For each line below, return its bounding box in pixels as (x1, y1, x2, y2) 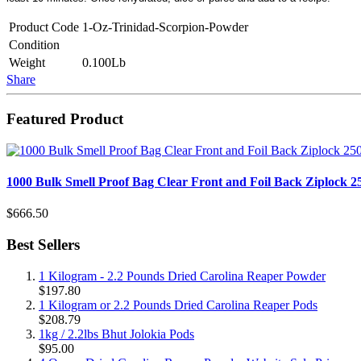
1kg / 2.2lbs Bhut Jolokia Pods (39, 326, 194, 341)
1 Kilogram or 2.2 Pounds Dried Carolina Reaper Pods (39, 297, 317, 312)
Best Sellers (6, 236, 80, 254)
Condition (9, 38, 60, 52)
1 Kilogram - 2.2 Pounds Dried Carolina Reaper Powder (39, 268, 326, 283)
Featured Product (6, 110, 123, 128)
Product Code (9, 20, 79, 35)
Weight (9, 56, 45, 70)
